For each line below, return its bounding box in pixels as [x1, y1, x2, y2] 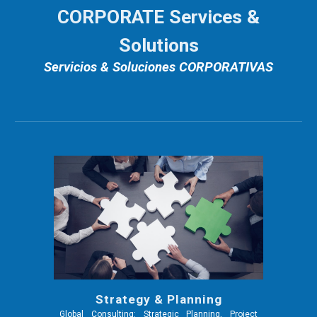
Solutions [118, 34, 199, 57]
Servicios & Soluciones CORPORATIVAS [44, 59, 273, 75]
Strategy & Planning [95, 292, 222, 307]
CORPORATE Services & [57, 6, 260, 28]
